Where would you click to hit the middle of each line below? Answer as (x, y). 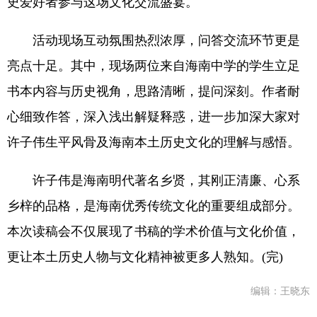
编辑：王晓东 (280, 291)
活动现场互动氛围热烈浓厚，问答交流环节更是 (154, 40)
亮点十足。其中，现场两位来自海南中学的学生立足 (154, 66)
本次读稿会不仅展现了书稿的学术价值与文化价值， (154, 231)
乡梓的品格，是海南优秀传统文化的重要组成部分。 (154, 206)
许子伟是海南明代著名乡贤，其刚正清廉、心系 (154, 180)
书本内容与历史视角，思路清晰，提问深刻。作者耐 (154, 91)
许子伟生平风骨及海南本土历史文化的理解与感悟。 (154, 142)
